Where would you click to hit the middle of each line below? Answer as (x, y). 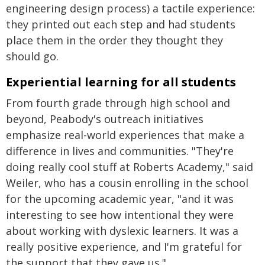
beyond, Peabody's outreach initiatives (105, 119)
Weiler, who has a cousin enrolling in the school (127, 182)
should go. (32, 56)
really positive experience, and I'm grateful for (124, 246)
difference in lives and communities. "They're (120, 151)
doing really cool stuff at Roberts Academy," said (130, 167)
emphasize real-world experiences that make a (125, 135)
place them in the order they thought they (114, 40)
